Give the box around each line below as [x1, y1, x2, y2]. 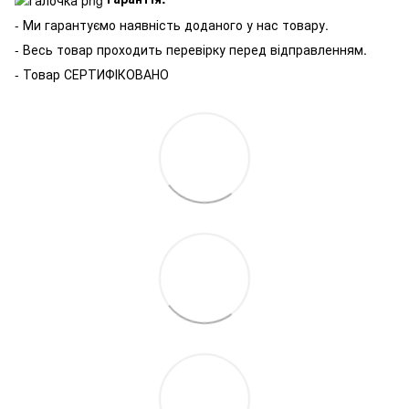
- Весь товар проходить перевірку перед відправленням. [15, 40, 367, 59]
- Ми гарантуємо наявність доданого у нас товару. [15, 16, 329, 35]
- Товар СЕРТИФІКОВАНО [15, 65, 169, 84]
